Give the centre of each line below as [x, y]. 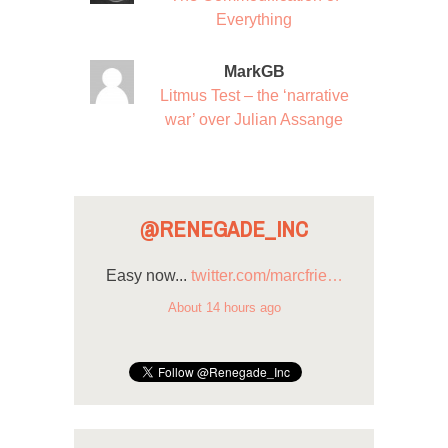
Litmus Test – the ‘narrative [254, 95]
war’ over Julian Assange [254, 119]
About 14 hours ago [224, 308]
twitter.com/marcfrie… [266, 275]
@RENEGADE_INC [224, 229]
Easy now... [148, 275]
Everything [254, 19]
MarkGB [254, 71]
